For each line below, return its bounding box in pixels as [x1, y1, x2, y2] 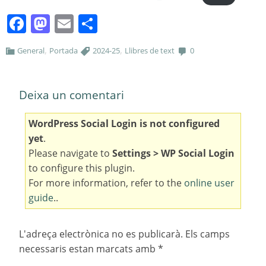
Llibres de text [125, 45, 175, 56]
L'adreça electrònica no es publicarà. [19, 227, 183, 241]
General [17, 45, 45, 56]
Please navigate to [28, 147, 112, 160]
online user [184, 176, 235, 190]
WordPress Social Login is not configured [28, 117, 220, 131]
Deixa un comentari [19, 86, 124, 103]
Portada [49, 45, 78, 56]
